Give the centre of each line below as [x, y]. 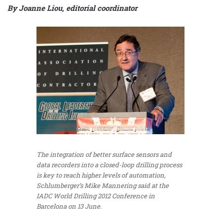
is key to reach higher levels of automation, [101, 175]
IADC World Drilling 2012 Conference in [96, 196]
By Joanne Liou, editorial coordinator [72, 8]
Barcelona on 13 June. [69, 206]
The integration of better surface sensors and [104, 154]
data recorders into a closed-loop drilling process [109, 165]
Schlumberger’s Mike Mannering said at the [103, 185]
